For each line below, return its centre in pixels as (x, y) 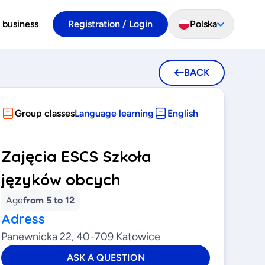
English (183, 113)
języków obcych (61, 180)
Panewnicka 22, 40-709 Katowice (81, 237)
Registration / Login (110, 24)
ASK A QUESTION (106, 258)
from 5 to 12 (49, 200)
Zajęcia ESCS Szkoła (77, 156)
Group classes (45, 113)
